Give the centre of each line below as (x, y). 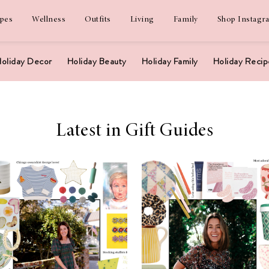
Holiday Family (170, 61)
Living (142, 20)
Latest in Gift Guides (134, 131)
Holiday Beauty (97, 61)
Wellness (49, 20)
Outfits (98, 20)
